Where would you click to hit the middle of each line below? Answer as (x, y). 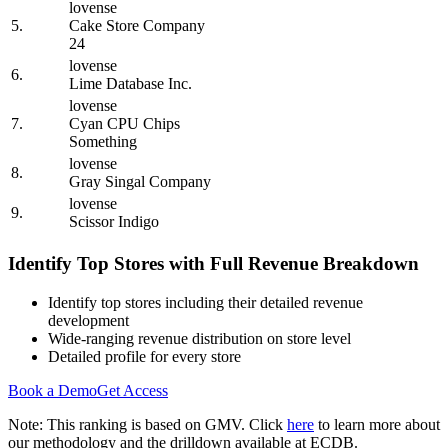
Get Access (132, 390)
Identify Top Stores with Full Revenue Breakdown (213, 263)
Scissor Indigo (114, 222)
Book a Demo (52, 390)
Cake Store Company (137, 26)
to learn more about (377, 424)
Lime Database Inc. (130, 84)
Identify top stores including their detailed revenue (205, 302)
